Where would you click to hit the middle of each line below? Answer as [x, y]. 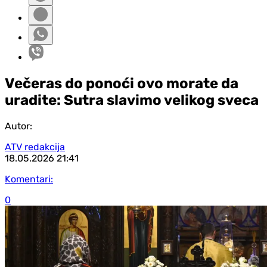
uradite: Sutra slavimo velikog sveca [132, 100]
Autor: [18, 126]
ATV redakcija [35, 147]
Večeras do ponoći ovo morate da [122, 83]
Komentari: [29, 179]
